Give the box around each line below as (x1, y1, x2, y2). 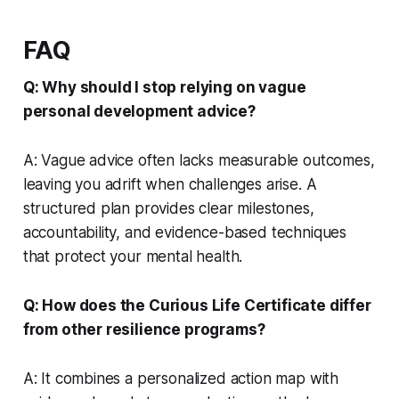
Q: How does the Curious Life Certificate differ (22, 296, 371, 314)
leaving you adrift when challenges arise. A (22, 175, 317, 193)
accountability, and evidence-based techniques (22, 223, 347, 241)
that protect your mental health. (22, 247, 243, 265)
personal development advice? (22, 102, 256, 120)
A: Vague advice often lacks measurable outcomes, (22, 151, 375, 169)
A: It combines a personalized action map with (22, 369, 339, 387)
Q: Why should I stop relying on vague (22, 77, 306, 96)
